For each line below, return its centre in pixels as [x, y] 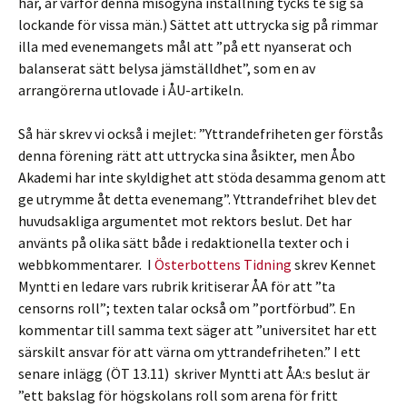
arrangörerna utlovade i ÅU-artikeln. [131, 90]
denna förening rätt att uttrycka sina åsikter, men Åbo [187, 155]
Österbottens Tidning [223, 264]
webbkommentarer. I [86, 264]
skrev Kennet [334, 264]
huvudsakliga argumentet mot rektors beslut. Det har [185, 221]
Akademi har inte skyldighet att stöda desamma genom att [202, 177]
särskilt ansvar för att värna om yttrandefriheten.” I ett [189, 352]
